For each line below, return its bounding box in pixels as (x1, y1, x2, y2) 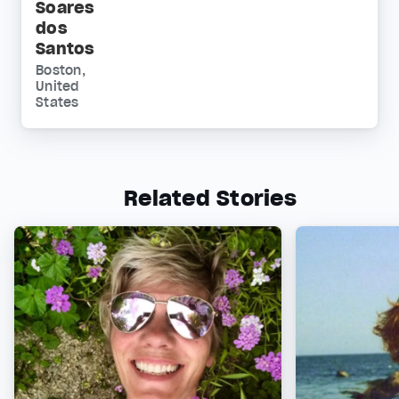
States (36, 94, 79, 110)
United (36, 78, 79, 94)
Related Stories (124, 184, 297, 212)
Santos (36, 38, 94, 59)
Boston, (36, 62, 85, 78)
